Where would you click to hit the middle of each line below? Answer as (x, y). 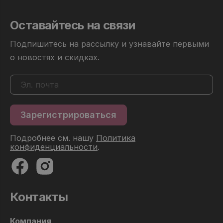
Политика (116, 138)
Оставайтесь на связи (72, 25)
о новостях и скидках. (55, 57)
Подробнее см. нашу (53, 138)
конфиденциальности (54, 147)
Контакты (39, 197)
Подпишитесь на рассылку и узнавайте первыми (110, 44)
